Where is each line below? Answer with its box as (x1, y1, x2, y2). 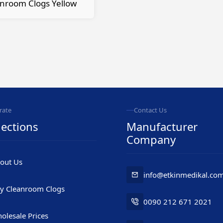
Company (126, 132, 176, 147)
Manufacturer (126, 119, 198, 134)
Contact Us (134, 106, 167, 114)
